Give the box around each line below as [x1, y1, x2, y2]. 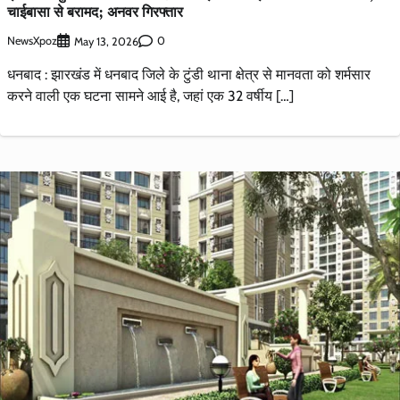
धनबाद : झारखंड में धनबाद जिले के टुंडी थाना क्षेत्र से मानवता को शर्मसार [7, 65, 371, 83]
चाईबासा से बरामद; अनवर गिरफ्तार [7, 2, 183, 22]
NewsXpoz [7, 34, 57, 48]
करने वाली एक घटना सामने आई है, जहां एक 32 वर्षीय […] [7, 87, 294, 104]
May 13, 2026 [74, 34, 138, 48]
